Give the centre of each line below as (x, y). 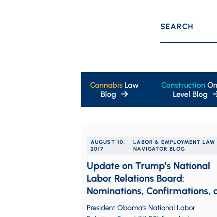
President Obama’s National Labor (141, 208)
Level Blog (191, 94)
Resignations (114, 203)
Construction (184, 85)
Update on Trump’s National (148, 166)
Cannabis (107, 85)
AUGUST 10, (108, 142)
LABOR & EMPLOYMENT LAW (174, 142)
